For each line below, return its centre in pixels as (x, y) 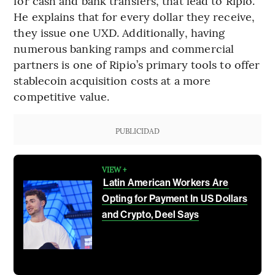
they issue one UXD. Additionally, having (119, 32)
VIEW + (114, 169)
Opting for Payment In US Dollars (175, 198)
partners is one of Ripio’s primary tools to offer (137, 64)
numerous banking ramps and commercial (124, 48)
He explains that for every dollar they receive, (134, 16)
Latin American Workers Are (166, 182)
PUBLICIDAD (137, 130)
